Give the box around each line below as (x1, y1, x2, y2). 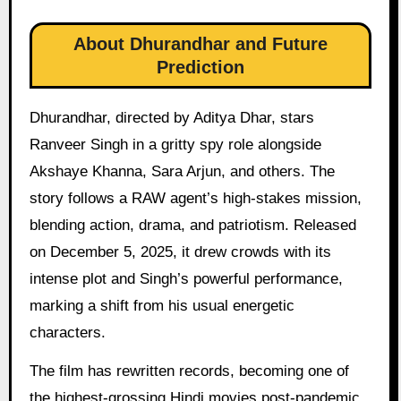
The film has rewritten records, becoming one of (29, 362, 349, 380)
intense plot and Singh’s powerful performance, (29, 270, 343, 288)
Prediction (157, 57, 244, 78)
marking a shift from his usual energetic (29, 297, 294, 315)
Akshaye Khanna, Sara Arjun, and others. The (29, 163, 335, 181)
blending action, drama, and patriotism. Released (29, 217, 356, 235)
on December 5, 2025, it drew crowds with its (29, 243, 331, 261)
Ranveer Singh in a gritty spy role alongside (29, 136, 321, 154)
